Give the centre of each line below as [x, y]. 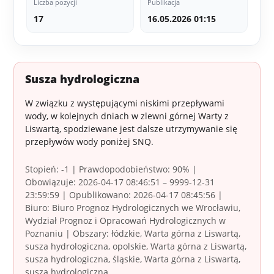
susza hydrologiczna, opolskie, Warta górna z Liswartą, [136, 246]
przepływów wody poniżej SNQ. [90, 142]
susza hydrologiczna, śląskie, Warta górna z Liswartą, [133, 259]
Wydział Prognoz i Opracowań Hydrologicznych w [126, 221]
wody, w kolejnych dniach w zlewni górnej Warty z [127, 116]
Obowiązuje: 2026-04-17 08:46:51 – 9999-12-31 [120, 182]
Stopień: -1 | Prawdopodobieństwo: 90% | [111, 169]
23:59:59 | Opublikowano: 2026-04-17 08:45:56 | [124, 195]
